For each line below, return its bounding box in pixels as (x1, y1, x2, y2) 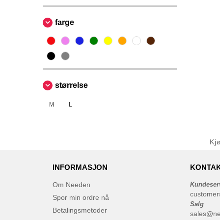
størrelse (55, 81, 88, 89)
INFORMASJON (53, 163, 108, 171)
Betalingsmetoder (53, 206, 107, 214)
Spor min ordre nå (53, 193, 109, 201)
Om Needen (53, 181, 90, 189)
